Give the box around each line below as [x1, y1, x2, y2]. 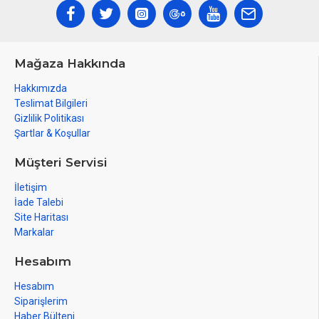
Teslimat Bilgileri [14, 98, 88, 109]
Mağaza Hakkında [14, 56, 125, 70]
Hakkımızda [14, 83, 67, 94]
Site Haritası [14, 211, 68, 223]
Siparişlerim [14, 296, 68, 307]
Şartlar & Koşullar [14, 127, 90, 139]
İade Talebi [14, 197, 63, 208]
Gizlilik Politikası [14, 113, 84, 124]
